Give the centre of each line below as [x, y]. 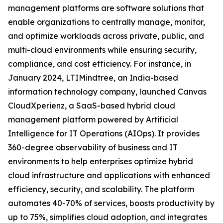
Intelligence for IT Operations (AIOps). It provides [104, 134]
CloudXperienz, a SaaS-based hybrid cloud [92, 106]
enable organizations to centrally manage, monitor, [107, 22]
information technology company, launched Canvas [107, 92]
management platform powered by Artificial [93, 120]
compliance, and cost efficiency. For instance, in [100, 64]
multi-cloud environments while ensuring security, [102, 50]
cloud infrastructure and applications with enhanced [109, 175]
